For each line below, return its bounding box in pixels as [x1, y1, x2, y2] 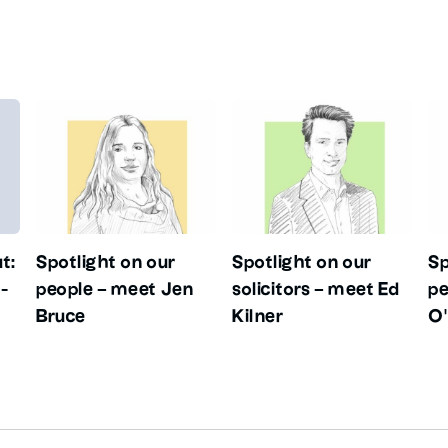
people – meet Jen [36, 281, 194, 299]
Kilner [232, 308, 284, 326]
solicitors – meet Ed [232, 281, 400, 299]
